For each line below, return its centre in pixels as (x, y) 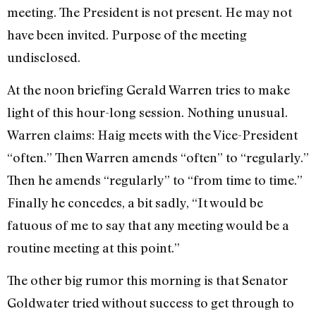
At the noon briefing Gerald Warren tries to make (148, 90)
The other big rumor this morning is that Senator (147, 280)
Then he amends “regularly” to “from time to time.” (155, 180)
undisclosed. (44, 57)
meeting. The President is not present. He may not (150, 12)
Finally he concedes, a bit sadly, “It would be (135, 203)
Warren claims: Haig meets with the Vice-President (152, 135)
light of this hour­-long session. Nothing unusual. (147, 113)
